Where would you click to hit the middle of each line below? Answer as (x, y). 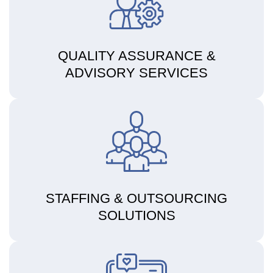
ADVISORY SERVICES (136, 73)
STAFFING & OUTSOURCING (136, 198)
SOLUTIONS (136, 215)
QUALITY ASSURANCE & (136, 55)
